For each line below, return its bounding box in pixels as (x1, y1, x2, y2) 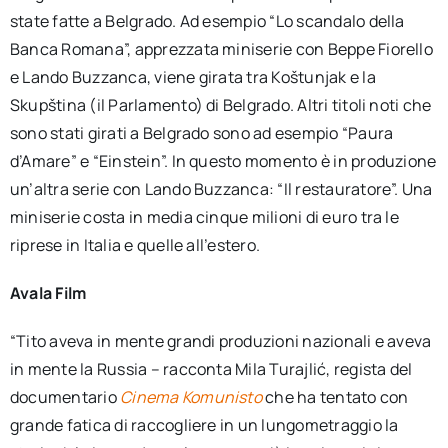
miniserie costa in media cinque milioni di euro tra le (9, 206, 399, 228)
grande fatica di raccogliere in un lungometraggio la (9, 414, 399, 436)
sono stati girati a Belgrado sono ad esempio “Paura (9, 122, 394, 144)
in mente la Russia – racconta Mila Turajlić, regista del (9, 358, 413, 380)
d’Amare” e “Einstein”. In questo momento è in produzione (9, 150, 437, 172)
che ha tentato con (265, 386, 409, 408)
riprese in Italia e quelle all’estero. (9, 234, 261, 256)
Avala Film (9, 282, 87, 304)
